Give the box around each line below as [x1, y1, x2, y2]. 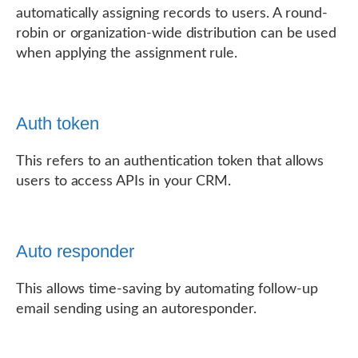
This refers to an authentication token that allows [16, 154, 324, 169]
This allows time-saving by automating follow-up [16, 282, 318, 296]
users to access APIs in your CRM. [16, 174, 232, 189]
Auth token [16, 113, 99, 133]
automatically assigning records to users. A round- [16, 6, 328, 21]
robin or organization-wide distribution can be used [16, 26, 337, 41]
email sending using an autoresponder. [16, 302, 257, 316]
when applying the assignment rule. [16, 46, 238, 61]
